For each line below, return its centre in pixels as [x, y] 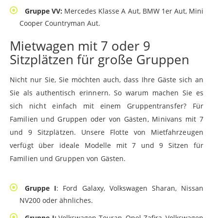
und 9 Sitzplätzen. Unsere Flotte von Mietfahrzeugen [107, 132]
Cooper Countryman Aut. [60, 23]
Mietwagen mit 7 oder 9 [80, 46]
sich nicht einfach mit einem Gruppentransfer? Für [107, 106]
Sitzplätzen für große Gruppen [100, 60]
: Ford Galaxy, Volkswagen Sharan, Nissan [130, 188]
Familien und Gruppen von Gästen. [68, 159]
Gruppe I [41, 188]
